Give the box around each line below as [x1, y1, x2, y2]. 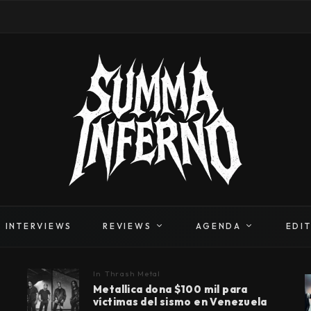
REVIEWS [103, 220, 152, 231]
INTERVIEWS [5, 220, 73, 231]
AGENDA [196, 220, 242, 231]
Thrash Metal [104, 269, 161, 278]
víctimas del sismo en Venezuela [93, 295, 267, 308]
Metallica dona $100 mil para [93, 283, 248, 296]
